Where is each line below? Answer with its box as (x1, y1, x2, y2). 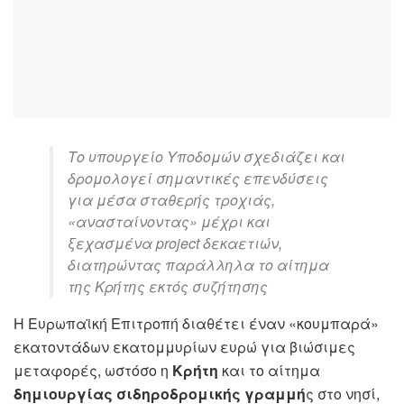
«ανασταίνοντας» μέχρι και (68, 210, 271, 232)
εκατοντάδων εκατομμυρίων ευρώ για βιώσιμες (14, 335, 355, 357)
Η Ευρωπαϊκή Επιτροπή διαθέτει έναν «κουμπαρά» (14, 312, 379, 334)
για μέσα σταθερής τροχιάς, (68, 188, 275, 210)
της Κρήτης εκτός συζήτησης (68, 275, 268, 297)
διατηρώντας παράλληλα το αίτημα (68, 253, 329, 275)
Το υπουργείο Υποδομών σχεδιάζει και (68, 145, 345, 167)
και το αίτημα (218, 359, 320, 381)
